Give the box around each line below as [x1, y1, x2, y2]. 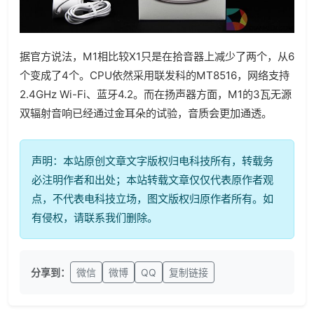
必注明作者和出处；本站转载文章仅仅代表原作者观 [32, 172, 273, 186]
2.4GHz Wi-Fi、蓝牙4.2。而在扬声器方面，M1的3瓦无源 [20, 87, 292, 101]
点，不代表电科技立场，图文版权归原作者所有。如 [32, 191, 273, 205]
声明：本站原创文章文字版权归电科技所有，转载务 [32, 153, 273, 168]
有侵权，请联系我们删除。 [32, 210, 158, 224]
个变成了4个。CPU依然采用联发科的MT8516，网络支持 [20, 68, 289, 82]
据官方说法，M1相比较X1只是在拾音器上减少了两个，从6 [20, 49, 294, 63]
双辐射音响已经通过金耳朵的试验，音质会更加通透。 [20, 106, 272, 120]
